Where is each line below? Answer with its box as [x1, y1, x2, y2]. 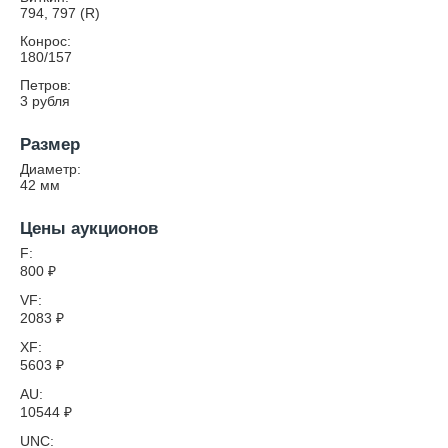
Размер [20, 135, 80, 154]
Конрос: [20, 33, 71, 49]
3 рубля [20, 93, 70, 109]
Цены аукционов [20, 219, 158, 238]
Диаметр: [20, 161, 81, 177]
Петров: [20, 77, 71, 93]
